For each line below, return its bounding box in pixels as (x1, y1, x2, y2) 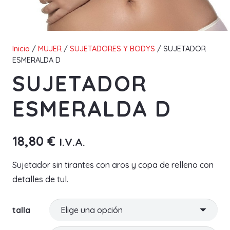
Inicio (12, 44, 30, 53)
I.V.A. (59, 135, 85, 148)
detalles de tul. (12, 174, 68, 184)
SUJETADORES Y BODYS (70, 44, 155, 53)
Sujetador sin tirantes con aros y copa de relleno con (12, 159, 214, 170)
